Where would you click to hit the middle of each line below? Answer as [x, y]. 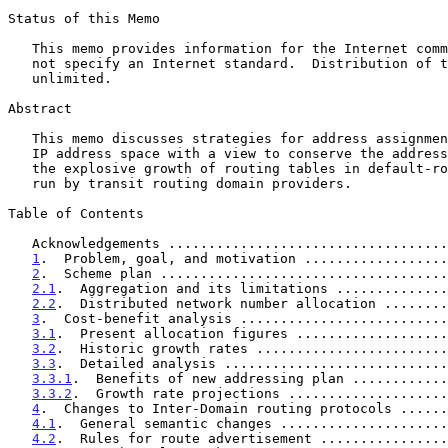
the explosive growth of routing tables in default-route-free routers [20, 168]
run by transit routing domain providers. [20, 183]
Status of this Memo [84, 18]
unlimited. [20, 78]
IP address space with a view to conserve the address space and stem [20, 153]
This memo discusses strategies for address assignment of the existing [20, 138]
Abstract [40, 108]
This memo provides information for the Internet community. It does [20, 48]
